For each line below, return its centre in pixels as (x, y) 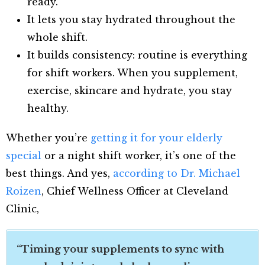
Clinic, (22, 209)
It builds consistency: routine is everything (137, 55)
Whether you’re (48, 138)
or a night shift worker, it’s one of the (139, 156)
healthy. (48, 109)
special (24, 156)
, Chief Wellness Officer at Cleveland (135, 191)
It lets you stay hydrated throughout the (131, 20)
